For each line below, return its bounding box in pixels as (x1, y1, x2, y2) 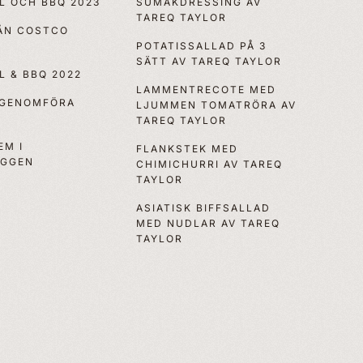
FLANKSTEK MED (136, 142, 239, 155)
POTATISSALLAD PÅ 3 (136, 39, 267, 52)
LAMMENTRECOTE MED (136, 83, 277, 96)
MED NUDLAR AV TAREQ (136, 216, 281, 229)
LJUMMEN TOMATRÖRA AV (136, 98, 297, 111)
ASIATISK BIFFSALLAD (136, 201, 271, 214)
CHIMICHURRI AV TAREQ (136, 157, 284, 170)
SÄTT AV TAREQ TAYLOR (136, 54, 283, 67)
